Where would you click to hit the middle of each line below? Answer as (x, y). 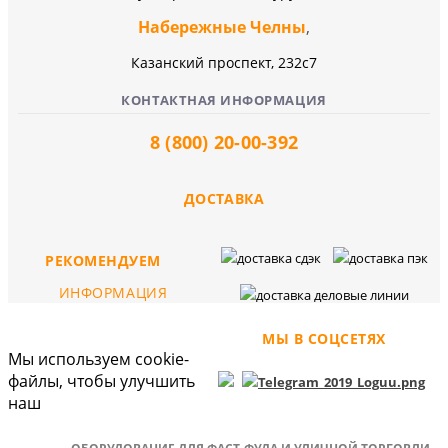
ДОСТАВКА (224, 198)
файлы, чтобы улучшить (101, 380)
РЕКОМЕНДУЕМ (103, 260)
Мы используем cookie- (98, 358)
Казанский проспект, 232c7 (224, 62)
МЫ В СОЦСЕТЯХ (324, 338)
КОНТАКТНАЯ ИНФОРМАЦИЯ (224, 99)
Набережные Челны (222, 26)
